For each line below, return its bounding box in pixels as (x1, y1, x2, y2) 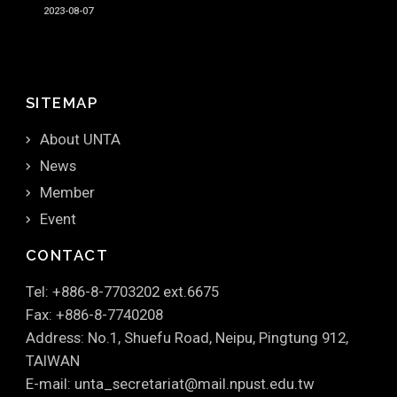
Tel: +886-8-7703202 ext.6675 (25, 283, 219, 300)
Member (39, 183, 95, 201)
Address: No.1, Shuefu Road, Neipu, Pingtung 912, (25, 329, 348, 346)
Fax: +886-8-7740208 (25, 306, 163, 323)
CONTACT (25, 246, 109, 264)
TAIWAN (25, 352, 80, 370)
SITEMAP (25, 94, 98, 112)
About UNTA (39, 130, 121, 148)
